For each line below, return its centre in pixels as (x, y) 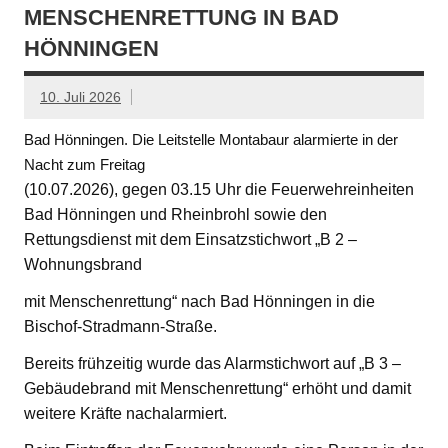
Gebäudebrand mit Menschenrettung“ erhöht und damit (217, 388)
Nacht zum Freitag (84, 164)
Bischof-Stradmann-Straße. (120, 326)
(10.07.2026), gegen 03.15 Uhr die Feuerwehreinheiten (219, 189)
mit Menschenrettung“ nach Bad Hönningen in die (199, 301)
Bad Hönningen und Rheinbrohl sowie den (175, 214)
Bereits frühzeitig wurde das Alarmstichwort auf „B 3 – (212, 363)
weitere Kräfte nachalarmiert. (125, 413)
